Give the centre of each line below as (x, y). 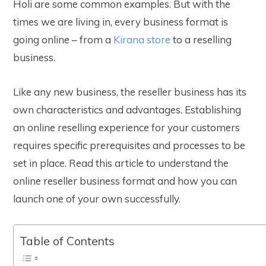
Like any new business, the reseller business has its (130, 92)
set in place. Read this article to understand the (121, 163)
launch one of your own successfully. (97, 199)
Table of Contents (67, 241)
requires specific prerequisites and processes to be (129, 145)
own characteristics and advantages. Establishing (127, 110)
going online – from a (63, 40)
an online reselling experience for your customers (126, 128)
